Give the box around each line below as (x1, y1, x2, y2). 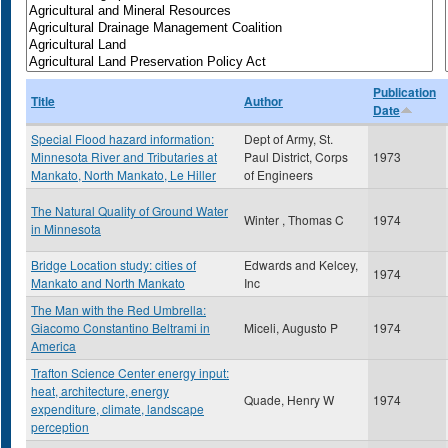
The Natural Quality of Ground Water (31, 202, 228, 219)
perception (31, 418, 89, 435)
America (31, 337, 76, 354)
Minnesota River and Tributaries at (31, 148, 217, 165)
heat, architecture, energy (31, 382, 169, 399)
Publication (373, 83, 436, 101)
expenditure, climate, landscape (31, 400, 204, 417)
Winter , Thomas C (244, 211, 344, 228)
